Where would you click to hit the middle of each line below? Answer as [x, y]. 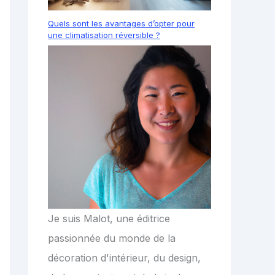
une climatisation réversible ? [104, 35]
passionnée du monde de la [112, 238]
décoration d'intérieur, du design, [124, 258]
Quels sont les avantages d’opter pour [121, 23]
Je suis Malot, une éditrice [109, 218]
